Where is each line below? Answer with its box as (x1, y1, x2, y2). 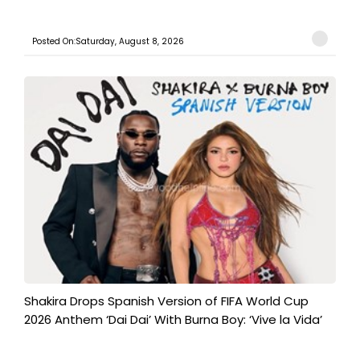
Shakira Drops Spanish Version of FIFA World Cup (24, 292, 309, 310)
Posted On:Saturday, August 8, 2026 (32, 35, 184, 47)
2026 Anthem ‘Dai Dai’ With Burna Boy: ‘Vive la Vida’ (24, 311, 322, 329)
